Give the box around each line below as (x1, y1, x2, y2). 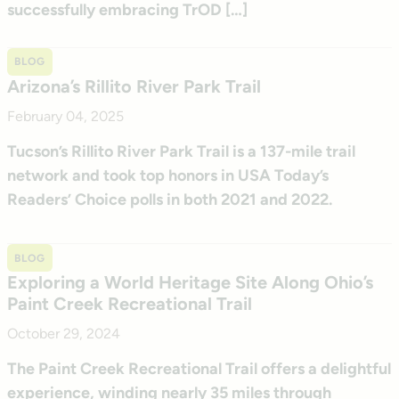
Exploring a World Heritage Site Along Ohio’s (7, 271, 373, 293)
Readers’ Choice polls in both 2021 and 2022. (7, 189, 332, 209)
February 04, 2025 (7, 107, 124, 125)
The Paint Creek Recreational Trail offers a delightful (7, 358, 391, 379)
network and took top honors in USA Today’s (7, 165, 329, 185)
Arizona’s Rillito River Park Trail (7, 75, 261, 97)
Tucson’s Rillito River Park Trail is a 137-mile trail (7, 141, 355, 161)
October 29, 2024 (7, 324, 120, 342)
